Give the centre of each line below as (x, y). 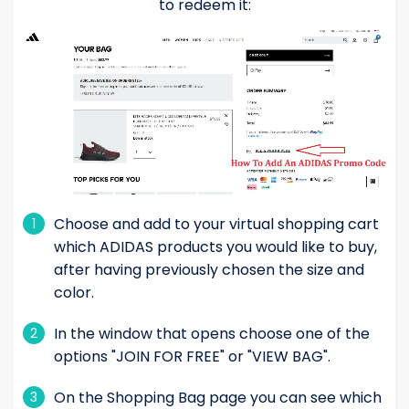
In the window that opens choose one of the (212, 334)
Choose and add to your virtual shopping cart (216, 225)
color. (74, 293)
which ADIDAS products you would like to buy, (215, 247)
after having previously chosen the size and (209, 270)
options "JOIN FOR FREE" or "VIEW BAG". (192, 357)
